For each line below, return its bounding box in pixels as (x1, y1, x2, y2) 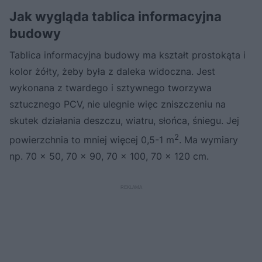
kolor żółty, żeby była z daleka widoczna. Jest (9, 65, 215, 77)
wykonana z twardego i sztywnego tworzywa (9, 81, 212, 94)
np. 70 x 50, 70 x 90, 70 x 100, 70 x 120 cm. (9, 150, 209, 162)
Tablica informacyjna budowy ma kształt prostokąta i (9, 49, 246, 61)
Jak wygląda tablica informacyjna (9, 8, 222, 24)
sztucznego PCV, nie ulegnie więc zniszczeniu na (9, 98, 226, 110)
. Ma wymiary (179, 133, 238, 146)
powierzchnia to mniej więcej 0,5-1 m (9, 133, 174, 146)
